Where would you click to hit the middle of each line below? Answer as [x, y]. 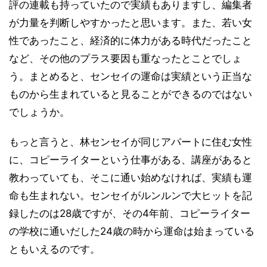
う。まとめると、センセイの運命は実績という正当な [131, 77]
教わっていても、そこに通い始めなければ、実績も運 [131, 178]
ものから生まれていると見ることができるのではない [131, 94]
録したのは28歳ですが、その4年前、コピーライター [130, 214]
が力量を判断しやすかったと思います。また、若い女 [131, 23]
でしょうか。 [39, 112]
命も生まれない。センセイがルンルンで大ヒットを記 [131, 196]
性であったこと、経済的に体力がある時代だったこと [131, 41]
